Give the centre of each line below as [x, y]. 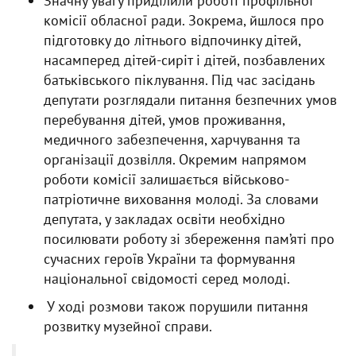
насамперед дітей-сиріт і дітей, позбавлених [184, 60]
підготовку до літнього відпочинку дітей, [172, 40]
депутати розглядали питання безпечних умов [190, 100]
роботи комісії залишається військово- [166, 179]
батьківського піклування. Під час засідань [179, 80]
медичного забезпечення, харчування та [172, 139]
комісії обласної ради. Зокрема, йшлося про [184, 20]
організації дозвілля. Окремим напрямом [175, 159]
